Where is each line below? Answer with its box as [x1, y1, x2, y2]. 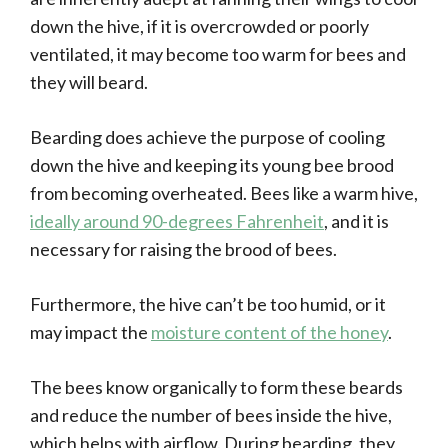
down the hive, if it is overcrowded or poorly [30, 15, 369, 38]
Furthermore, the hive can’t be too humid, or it [30, 293, 386, 316]
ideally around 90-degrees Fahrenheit [30, 210, 324, 233]
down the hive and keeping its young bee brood [30, 154, 394, 177]
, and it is [324, 210, 389, 233]
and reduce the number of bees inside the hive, [30, 404, 392, 427]
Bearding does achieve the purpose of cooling [30, 126, 385, 149]
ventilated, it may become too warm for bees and [30, 43, 406, 66]
